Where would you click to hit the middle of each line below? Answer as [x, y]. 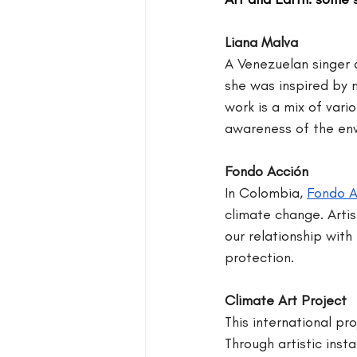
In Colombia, [266, 193]
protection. [259, 258]
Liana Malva [261, 43]
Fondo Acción [267, 172]
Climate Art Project [286, 301]
